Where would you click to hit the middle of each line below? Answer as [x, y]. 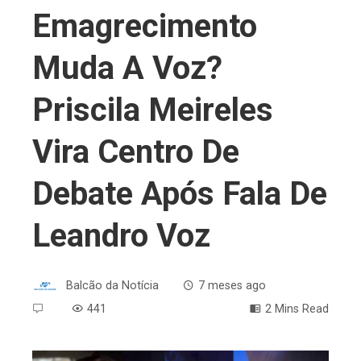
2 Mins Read [297, 309]
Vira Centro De [136, 151]
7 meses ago [232, 285]
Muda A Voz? [127, 68]
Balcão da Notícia [112, 285]
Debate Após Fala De [180, 193]
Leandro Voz [121, 235]
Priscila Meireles [153, 110]
